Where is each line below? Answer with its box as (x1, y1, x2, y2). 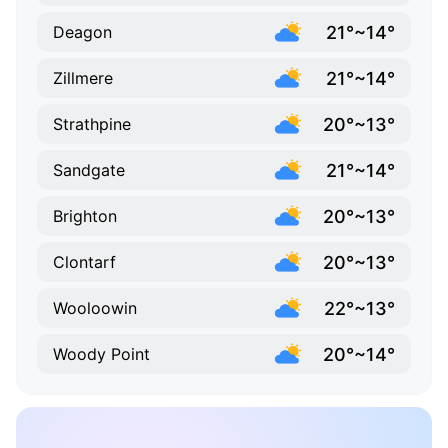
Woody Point (53, 344, 150, 365)
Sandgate (53, 160, 125, 181)
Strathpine (53, 114, 131, 135)
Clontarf (53, 252, 116, 273)
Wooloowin (53, 298, 137, 319)
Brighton (53, 206, 117, 227)
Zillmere (53, 68, 113, 89)
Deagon (53, 22, 112, 43)
